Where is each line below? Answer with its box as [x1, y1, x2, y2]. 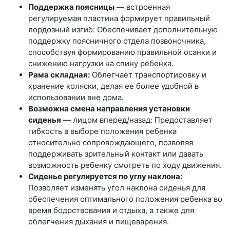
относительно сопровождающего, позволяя [28, 137, 193, 147]
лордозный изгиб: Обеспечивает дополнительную [28, 24, 218, 34]
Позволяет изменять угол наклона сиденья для [28, 182, 205, 193]
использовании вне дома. [28, 92, 124, 102]
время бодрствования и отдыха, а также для [28, 205, 194, 215]
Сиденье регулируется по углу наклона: [28, 171, 182, 181]
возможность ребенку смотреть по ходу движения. [28, 160, 222, 170]
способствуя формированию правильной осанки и [28, 47, 217, 57]
